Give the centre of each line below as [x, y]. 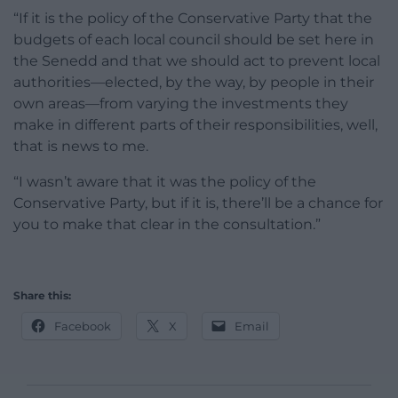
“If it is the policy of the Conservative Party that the [193, 19]
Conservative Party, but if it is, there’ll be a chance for [198, 203]
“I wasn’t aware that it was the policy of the [165, 182]
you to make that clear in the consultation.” [167, 225]
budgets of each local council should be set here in [194, 40]
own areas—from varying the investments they [181, 104]
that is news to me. [81, 147]
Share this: [42, 296]
